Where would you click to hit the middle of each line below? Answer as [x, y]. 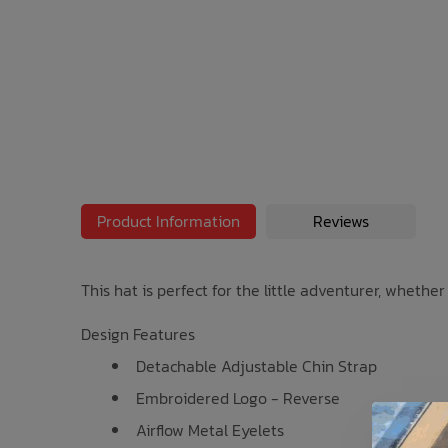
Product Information [168, 220]
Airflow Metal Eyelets [209, 429]
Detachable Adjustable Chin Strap [256, 365]
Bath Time [53, 46]
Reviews [340, 220]
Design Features [137, 333]
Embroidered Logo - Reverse [237, 397]
